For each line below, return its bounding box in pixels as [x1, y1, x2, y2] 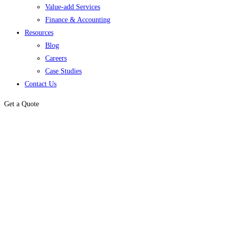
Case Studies [45, 67, 82, 75]
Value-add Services [45, 3, 100, 11]
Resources [25, 29, 53, 36]
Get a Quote [4, 100, 39, 108]
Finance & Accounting [45, 16, 110, 24]
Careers [45, 54, 67, 62]
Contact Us [25, 80, 56, 88]
